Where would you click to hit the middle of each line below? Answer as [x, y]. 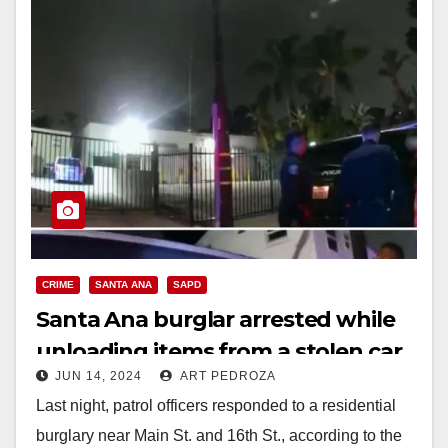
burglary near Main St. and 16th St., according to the [219, 435]
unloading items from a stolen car [219, 351]
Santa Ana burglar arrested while [215, 319]
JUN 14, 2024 [98, 375]
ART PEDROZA [226, 375]
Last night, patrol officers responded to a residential [216, 405]
